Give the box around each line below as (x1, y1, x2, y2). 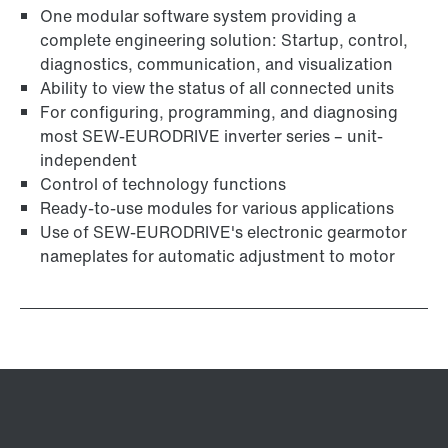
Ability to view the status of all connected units (40, 76, 394, 101)
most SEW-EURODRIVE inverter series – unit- (40, 124, 383, 149)
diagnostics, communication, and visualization (40, 52, 393, 77)
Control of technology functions (40, 172, 286, 197)
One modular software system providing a (40, 4, 356, 29)
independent (40, 148, 137, 173)
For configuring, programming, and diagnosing (40, 100, 398, 125)
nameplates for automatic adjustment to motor (40, 244, 395, 269)
